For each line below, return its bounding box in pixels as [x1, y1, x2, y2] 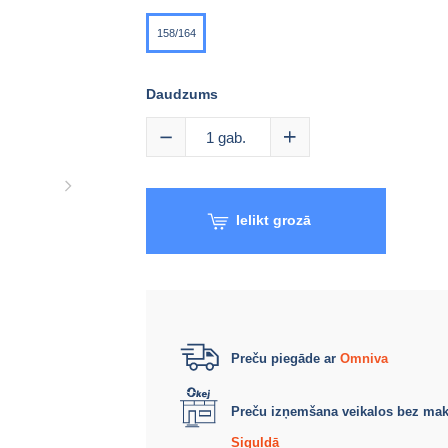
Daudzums [146, 86, 218, 102]
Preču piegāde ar [231, 351, 340, 366]
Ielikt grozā [236, 212, 311, 228]
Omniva [340, 351, 388, 366]
